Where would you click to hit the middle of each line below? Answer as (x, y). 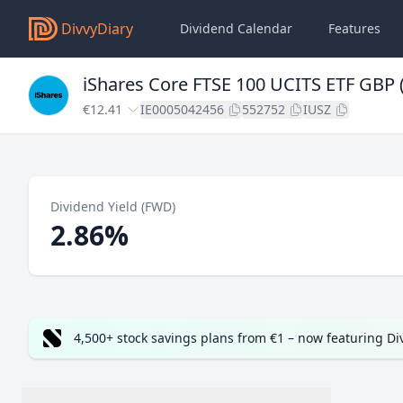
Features (354, 28)
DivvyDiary (97, 29)
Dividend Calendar (236, 28)
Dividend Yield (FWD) (113, 206)
